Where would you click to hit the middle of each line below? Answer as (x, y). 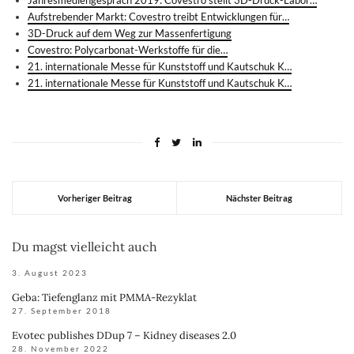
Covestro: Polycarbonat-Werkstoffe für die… (128, 50)
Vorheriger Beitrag (94, 198)
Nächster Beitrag (259, 198)
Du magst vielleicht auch (85, 247)
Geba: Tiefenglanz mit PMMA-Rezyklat (104, 298)
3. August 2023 (50, 273)
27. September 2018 (62, 311)
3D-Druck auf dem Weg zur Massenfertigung (130, 33)
